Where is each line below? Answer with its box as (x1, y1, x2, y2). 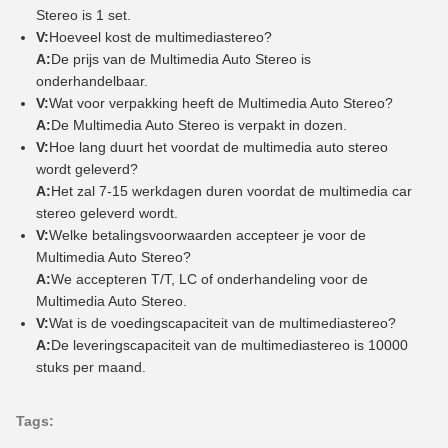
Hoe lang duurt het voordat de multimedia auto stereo (49, 138, 388, 155)
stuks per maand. (36, 358, 146, 375)
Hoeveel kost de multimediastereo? (49, 28, 272, 45)
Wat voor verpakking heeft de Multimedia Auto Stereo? (49, 94, 393, 111)
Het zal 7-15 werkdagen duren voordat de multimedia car (51, 182, 412, 199)
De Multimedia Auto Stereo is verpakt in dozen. (51, 116, 347, 133)
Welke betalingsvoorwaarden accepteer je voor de (49, 226, 366, 243)
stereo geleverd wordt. (36, 204, 178, 221)
